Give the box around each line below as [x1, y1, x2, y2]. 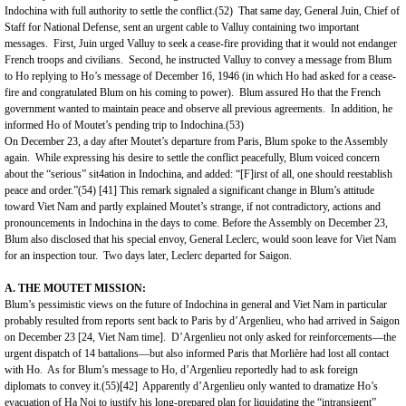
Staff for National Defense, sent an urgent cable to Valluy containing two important [5, 21, 359, 34]
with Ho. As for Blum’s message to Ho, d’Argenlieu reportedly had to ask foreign [5, 363, 358, 376]
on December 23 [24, [5, 331, 98, 343]
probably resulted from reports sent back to [5, 314, 191, 327]
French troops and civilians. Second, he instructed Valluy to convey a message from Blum [5, 53, 391, 66]
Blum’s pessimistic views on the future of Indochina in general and [5, 298, 293, 311]
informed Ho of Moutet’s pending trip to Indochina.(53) [5, 119, 244, 131]
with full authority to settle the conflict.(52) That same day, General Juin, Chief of [47, 5, 400, 17]
